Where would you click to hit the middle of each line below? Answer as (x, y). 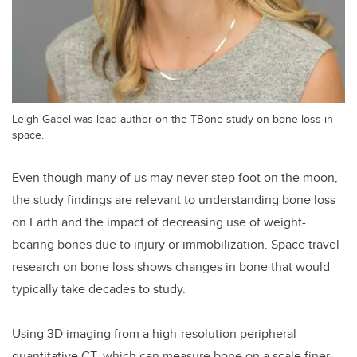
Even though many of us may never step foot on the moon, (175, 177)
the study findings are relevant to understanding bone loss (174, 199)
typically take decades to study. (99, 288)
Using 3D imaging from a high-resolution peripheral (154, 333)
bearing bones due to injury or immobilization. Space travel (176, 244)
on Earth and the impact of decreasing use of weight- (159, 222)
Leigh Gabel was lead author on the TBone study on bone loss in (173, 118)
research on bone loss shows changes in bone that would (171, 266)
